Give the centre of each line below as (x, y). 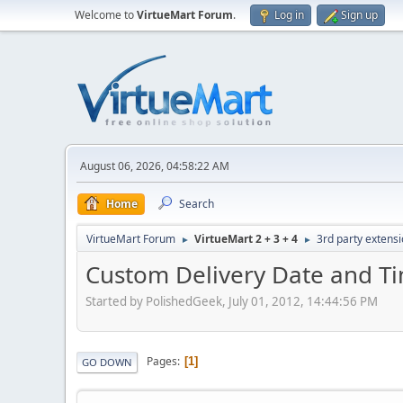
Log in (289, 15)
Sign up (359, 15)
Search (197, 204)
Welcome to (106, 15)
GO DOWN (107, 362)
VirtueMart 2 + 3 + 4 (246, 239)
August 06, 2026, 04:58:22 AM (155, 166)
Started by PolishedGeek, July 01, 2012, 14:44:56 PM (232, 301)
